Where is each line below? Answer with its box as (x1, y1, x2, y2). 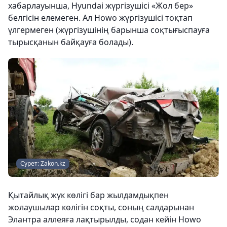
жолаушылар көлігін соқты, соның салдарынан (8, 202, 194, 213)
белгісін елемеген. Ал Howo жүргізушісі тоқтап (8, 12, 193, 23)
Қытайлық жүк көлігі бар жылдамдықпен (8, 190, 169, 201)
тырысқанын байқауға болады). (8, 36, 133, 48)
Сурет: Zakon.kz (20, 159, 65, 168)
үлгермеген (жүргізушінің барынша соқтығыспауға (8, 24, 210, 35)
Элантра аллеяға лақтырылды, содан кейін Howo (8, 214, 201, 225)
